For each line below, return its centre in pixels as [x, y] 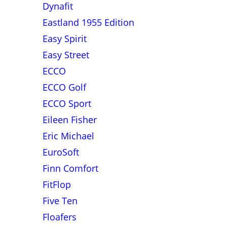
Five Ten [60, 201]
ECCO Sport [67, 103]
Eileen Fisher [69, 120]
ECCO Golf [64, 87]
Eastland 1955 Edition [88, 22]
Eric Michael [68, 136]
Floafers [59, 217]
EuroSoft [61, 152]
